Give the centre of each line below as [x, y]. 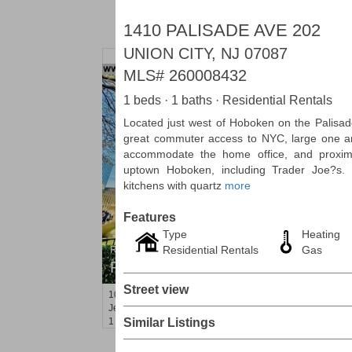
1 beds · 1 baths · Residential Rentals [228, 100]
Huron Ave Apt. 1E [162, 295]
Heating [321, 234]
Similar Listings [169, 323]
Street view [156, 290]
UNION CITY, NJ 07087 [205, 53]
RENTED [142, 267]
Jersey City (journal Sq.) [161, 308]
